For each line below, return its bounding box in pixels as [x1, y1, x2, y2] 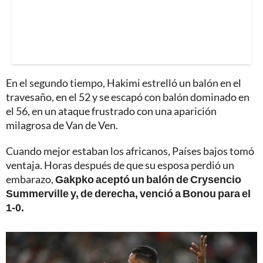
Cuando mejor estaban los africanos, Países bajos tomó [6, 144, 254, 157]
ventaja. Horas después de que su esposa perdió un [6, 158, 234, 171]
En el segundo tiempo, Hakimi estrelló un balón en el [6, 76, 241, 89]
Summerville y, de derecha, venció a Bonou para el [6, 186, 251, 200]
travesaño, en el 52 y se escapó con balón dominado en [6, 90, 249, 103]
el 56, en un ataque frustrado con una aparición [6, 104, 217, 117]
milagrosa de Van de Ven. [6, 118, 118, 131]
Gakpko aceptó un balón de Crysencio [55, 172, 241, 186]
